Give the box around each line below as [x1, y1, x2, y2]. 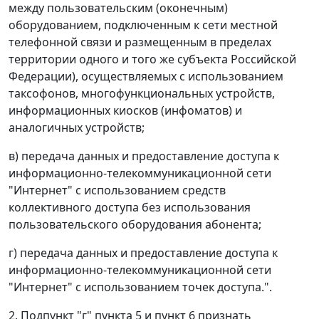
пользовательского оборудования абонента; [9, 216, 261, 233]
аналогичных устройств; [9, 120, 145, 136]
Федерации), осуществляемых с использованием [9, 68, 283, 85]
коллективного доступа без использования [9, 199, 251, 216]
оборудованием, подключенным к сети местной [9, 17, 278, 33]
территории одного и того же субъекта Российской [9, 51, 296, 68]
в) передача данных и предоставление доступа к [9, 148, 279, 164]
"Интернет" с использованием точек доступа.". [9, 279, 272, 296]
